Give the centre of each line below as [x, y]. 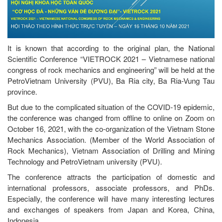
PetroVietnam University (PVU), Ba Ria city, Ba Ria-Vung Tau [111, 81]
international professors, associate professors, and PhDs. [111, 188]
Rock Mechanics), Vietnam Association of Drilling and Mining [111, 151]
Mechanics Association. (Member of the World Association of [111, 140]
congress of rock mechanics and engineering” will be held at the [111, 70]
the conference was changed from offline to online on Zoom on [111, 118]
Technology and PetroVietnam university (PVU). [85, 162]
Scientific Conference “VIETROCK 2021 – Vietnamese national [111, 59]
